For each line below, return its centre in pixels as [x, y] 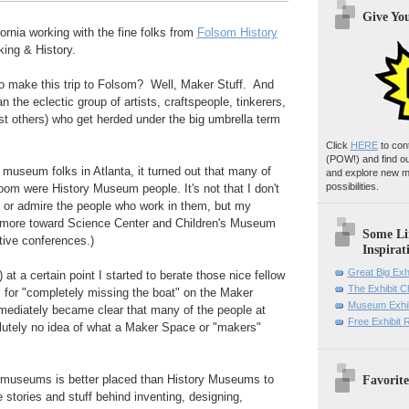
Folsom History [237, 32]
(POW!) [342, 159]
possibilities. [352, 187]
